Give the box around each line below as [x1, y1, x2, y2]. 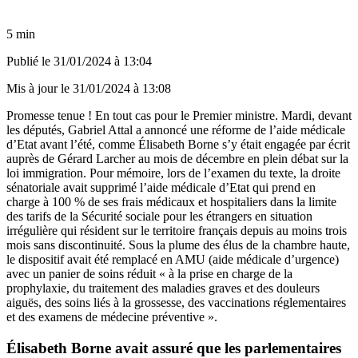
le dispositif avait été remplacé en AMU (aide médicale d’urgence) [6, 252, 339, 266]
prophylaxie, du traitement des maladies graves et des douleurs [6, 280, 320, 295]
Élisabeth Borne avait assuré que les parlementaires [6, 339, 341, 356]
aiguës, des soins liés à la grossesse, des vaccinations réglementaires [6, 295, 346, 309]
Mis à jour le [6, 81, 73, 95]
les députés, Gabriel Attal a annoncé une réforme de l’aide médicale [6, 122, 345, 137]
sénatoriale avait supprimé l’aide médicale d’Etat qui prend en [6, 180, 316, 194]
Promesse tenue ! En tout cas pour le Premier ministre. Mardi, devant [6, 108, 352, 122]
